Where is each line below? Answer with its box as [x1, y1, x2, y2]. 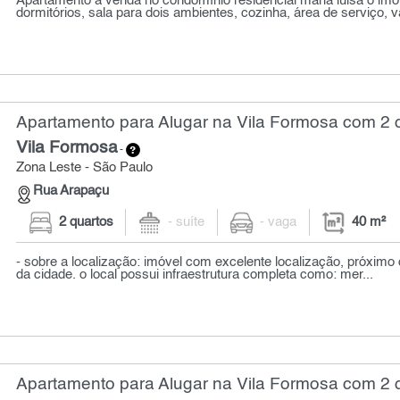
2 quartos [58, 216, 113, 229]
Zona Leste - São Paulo [16, 162, 154, 175]
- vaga [260, 216, 297, 229]
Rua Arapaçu [33, 185, 110, 198]
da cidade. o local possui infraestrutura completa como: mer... [16, 268, 374, 281]
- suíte [168, 216, 205, 229]
